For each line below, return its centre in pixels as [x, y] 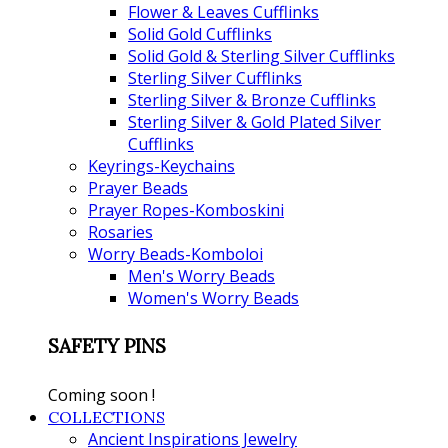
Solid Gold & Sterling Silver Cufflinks [261, 55]
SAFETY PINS [107, 346]
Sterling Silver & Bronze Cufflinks [252, 99]
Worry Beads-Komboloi [175, 253]
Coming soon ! [101, 394]
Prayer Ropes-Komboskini [186, 209]
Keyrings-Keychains [161, 165]
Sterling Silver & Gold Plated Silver [254, 121]
